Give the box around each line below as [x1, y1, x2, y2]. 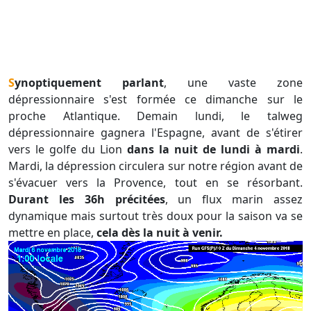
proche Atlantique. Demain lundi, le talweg [8, 108, 303, 124]
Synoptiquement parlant [15, 75, 164, 91]
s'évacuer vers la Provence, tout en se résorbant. [8, 175, 303, 191]
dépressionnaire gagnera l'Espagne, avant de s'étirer [8, 125, 303, 141]
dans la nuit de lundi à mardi [127, 142, 300, 158]
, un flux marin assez [165, 192, 303, 208]
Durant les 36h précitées [8, 192, 165, 208]
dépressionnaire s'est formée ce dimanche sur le [8, 92, 303, 108]
